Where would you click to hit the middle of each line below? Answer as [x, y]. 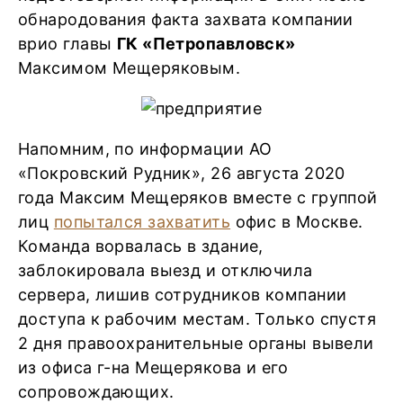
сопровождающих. [96, 392]
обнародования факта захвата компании [186, 19]
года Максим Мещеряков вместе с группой [198, 197]
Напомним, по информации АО [145, 149]
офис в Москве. [297, 222]
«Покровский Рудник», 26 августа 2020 [182, 173]
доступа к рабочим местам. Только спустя [197, 319]
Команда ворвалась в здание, [141, 246]
